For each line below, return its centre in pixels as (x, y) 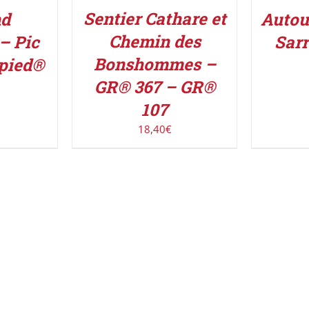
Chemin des (154, 42)
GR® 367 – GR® (154, 87)
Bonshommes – (154, 64)
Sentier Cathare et (154, 19)
